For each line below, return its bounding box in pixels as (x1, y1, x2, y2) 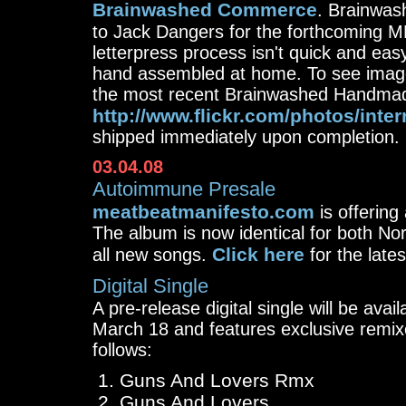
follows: (92, 340, 152, 360)
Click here (212, 244, 304, 265)
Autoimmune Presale (92, 178, 275, 200)
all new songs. (92, 245, 212, 265)
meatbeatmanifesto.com (92, 201, 314, 222)
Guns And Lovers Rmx (120, 370, 314, 391)
